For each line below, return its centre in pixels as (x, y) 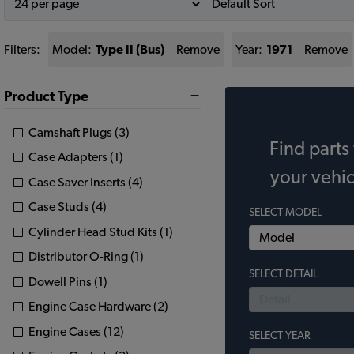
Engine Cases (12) (76, 331)
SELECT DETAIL (283, 274)
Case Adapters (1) (76, 158)
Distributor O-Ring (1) (86, 257)
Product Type (46, 97)
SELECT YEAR (280, 336)
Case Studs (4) (68, 207)
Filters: (22, 50)
